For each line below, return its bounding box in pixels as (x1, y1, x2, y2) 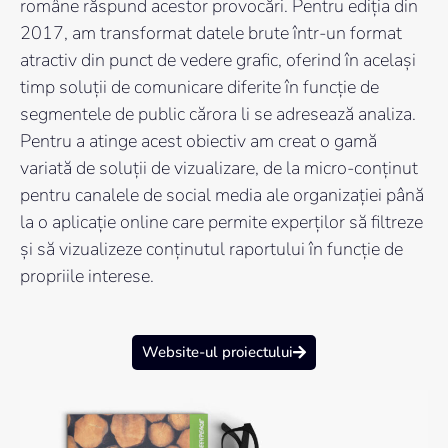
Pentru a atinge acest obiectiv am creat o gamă (20, 129, 377, 154)
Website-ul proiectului (142, 342, 293, 363)
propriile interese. (20, 264, 154, 289)
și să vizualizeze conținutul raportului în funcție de (20, 237, 403, 262)
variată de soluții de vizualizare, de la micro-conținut (20, 156, 418, 181)
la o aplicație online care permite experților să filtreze (20, 210, 423, 235)
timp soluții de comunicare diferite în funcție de (20, 75, 379, 100)
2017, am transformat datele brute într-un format (20, 21, 402, 46)
